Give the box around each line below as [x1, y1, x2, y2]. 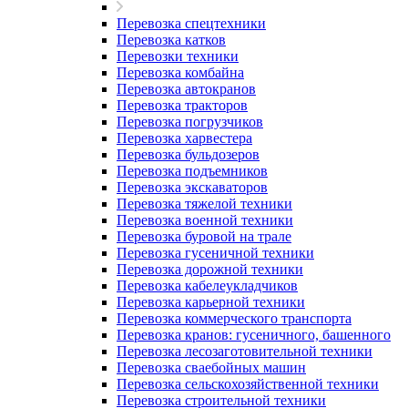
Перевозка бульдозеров [117, 147, 260, 162]
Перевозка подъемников [117, 163, 268, 178]
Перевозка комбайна [117, 65, 244, 80]
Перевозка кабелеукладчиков [117, 278, 298, 293]
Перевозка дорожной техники [117, 261, 303, 277]
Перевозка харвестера [117, 130, 252, 146]
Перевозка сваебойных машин [117, 360, 306, 375]
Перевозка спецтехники [117, 15, 266, 31]
